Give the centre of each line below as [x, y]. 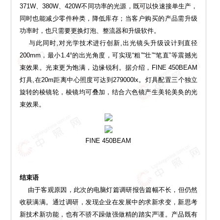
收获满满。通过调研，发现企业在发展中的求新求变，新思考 [109, 202]
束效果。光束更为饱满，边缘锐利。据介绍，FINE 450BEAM [109, 68]
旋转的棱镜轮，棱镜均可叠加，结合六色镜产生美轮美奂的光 [109, 92]
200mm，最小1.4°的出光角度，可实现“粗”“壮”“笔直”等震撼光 [109, 55]
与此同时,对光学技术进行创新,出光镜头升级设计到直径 [109, 43]
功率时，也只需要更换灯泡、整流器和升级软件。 [90, 31]
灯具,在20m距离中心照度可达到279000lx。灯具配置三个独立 [109, 80]
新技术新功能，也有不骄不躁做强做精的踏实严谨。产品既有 [109, 215]
